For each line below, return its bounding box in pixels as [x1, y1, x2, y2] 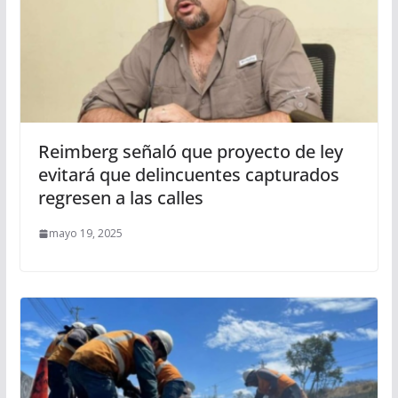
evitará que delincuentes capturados [37, 163, 339, 187]
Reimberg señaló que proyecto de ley [37, 139, 343, 164]
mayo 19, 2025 [48, 226, 123, 242]
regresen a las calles [37, 186, 203, 211]
